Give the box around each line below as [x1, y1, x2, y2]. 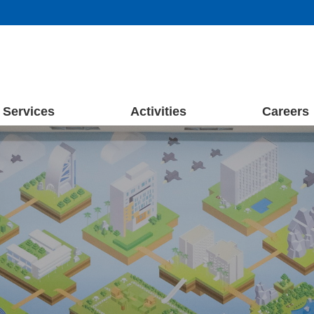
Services [2, 104, 55, 118]
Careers [261, 104, 309, 118]
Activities [130, 104, 186, 118]
